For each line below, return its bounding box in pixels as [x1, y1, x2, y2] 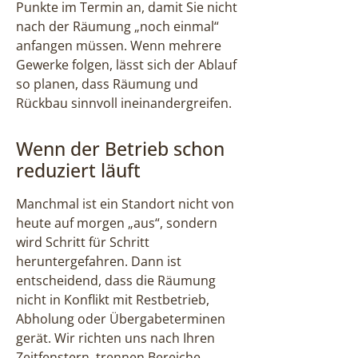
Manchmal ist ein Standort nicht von [16, 194, 234, 213]
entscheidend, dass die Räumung [16, 271, 216, 289]
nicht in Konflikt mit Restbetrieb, [16, 290, 209, 308]
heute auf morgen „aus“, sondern [16, 213, 217, 232]
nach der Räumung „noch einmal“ [16, 17, 219, 35]
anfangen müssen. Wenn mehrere [16, 36, 221, 54]
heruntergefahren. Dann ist [16, 252, 181, 270]
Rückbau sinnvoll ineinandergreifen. [16, 93, 232, 112]
